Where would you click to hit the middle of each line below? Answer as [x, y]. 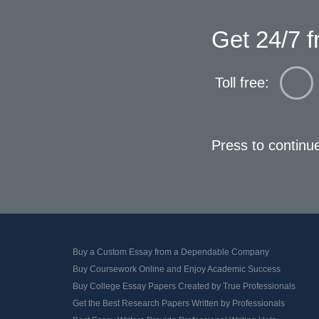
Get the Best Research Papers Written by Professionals [179, 303]
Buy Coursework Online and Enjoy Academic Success [177, 269]
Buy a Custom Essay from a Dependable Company [171, 252]
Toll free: [242, 83]
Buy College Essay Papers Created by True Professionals [184, 286]
